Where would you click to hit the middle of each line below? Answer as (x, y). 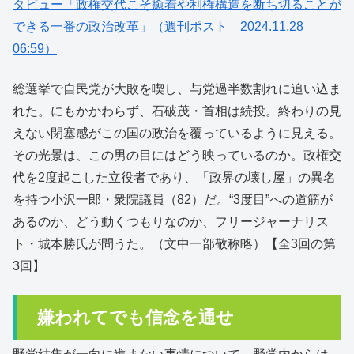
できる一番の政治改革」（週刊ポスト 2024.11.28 (158, 27)
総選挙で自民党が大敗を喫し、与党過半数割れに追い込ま (177, 88)
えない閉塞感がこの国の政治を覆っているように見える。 (177, 133)
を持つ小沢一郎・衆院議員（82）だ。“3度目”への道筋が (173, 199)
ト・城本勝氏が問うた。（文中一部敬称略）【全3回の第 (174, 243)
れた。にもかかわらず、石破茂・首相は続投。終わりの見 (177, 111)
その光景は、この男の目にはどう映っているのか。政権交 (177, 155)
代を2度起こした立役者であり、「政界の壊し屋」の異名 (174, 177)
